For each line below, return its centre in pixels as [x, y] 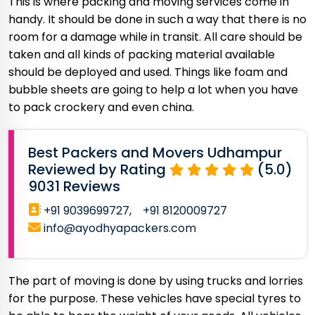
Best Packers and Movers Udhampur [155, 153]
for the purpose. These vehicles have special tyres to [155, 298]
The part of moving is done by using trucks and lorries [156, 281]
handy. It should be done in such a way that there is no [157, 19]
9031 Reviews [74, 186]
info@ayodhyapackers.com [118, 228]
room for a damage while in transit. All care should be [155, 37]
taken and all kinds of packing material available [142, 54]
